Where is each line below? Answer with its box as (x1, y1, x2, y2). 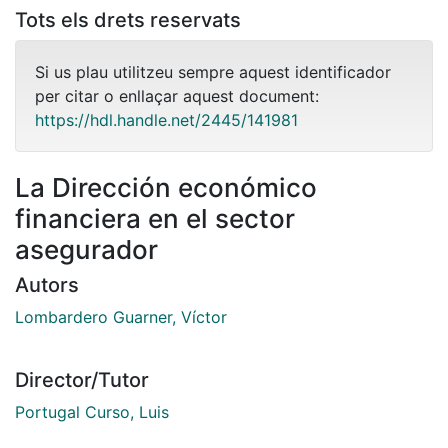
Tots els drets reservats (15, 7, 241, 32)
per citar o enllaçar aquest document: (35, 85, 319, 106)
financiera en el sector (15, 202, 295, 234)
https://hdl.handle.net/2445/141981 (35, 109, 298, 130)
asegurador (15, 233, 158, 265)
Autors (15, 272, 79, 297)
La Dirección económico (15, 171, 317, 203)
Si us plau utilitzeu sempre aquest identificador (35, 61, 391, 82)
